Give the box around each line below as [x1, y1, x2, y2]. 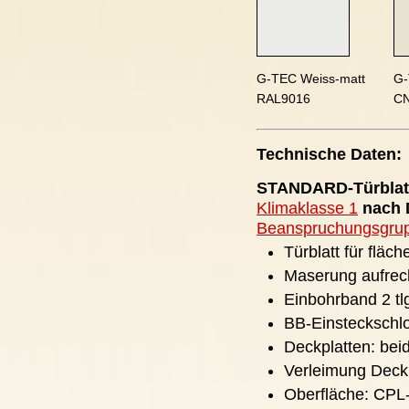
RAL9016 [257, 91, 310, 106]
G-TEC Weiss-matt [257, 71, 365, 86]
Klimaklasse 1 [257, 199, 358, 217]
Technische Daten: [257, 145, 402, 163]
